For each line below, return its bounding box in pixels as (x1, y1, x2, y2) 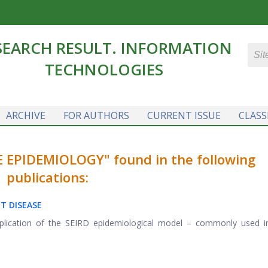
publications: (6, 168, 89, 186)
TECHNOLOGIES (45, 59, 163, 80)
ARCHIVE (5, 109, 45, 122)
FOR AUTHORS (63, 109, 129, 122)
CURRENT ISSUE (147, 109, 221, 122)
